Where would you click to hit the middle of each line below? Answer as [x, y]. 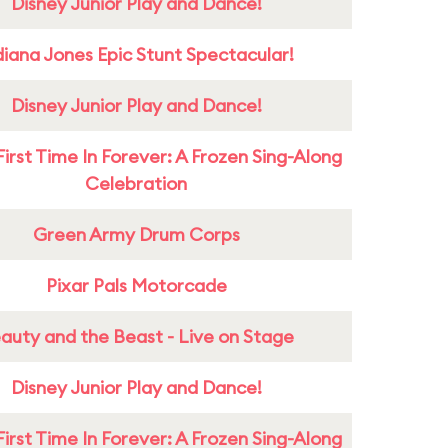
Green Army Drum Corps [136, 234]
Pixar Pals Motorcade [136, 285]
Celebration [136, 183]
